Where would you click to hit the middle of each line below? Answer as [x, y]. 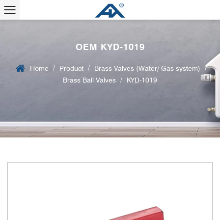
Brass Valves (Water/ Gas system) [147, 68]
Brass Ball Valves [89, 80]
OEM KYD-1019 [110, 47]
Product [71, 68]
